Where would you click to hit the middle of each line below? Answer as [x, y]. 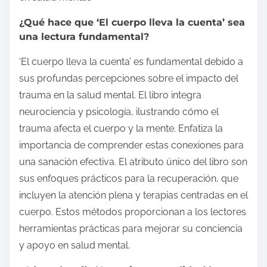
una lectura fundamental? [84, 37]
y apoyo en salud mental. [74, 246]
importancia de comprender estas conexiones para [131, 145]
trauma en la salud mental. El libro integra [110, 95]
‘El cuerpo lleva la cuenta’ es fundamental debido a [131, 62]
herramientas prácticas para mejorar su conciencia [131, 229]
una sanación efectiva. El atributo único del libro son [133, 162]
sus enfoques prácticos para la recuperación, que [129, 179]
